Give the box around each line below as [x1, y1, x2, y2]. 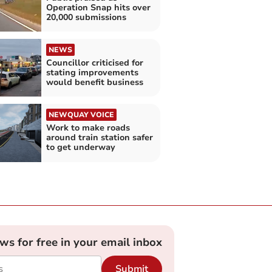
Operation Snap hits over [46, 1, 151, 13]
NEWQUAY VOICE [48, 110, 114, 120]
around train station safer [46, 132, 153, 144]
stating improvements [46, 67, 138, 79]
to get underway [46, 141, 115, 154]
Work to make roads [46, 122, 130, 134]
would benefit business [46, 76, 143, 89]
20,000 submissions [46, 11, 126, 23]
